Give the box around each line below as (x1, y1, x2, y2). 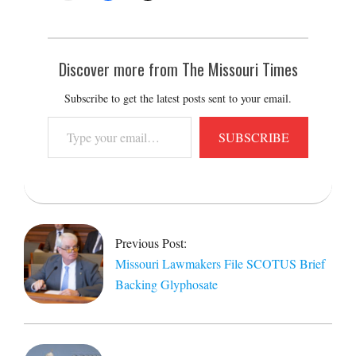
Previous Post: (115, 234, 187, 251)
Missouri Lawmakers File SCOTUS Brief (115, 254, 325, 272)
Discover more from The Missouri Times (58, 56, 298, 81)
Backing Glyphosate (115, 275, 218, 292)
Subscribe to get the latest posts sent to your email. (64, 90, 292, 106)
